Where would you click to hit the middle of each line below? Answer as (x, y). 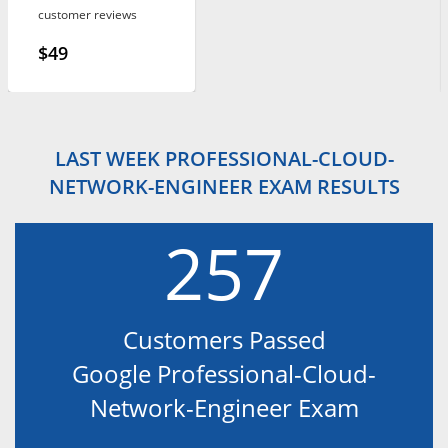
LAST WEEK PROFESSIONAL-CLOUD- (224, 158)
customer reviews (87, 13)
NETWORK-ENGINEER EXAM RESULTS (224, 186)
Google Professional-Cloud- (224, 373)
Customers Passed (224, 339)
